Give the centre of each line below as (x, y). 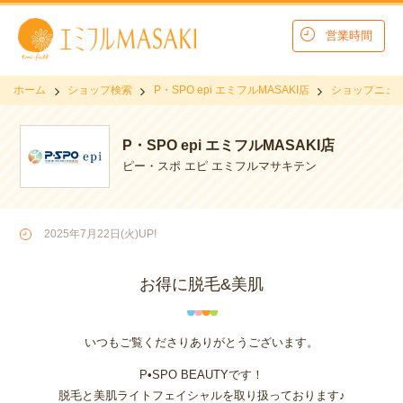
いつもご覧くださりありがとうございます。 (201, 343)
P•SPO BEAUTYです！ (201, 375)
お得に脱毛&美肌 (201, 285)
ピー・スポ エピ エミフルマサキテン (220, 167)
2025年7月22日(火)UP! (101, 234)
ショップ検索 (99, 90)
